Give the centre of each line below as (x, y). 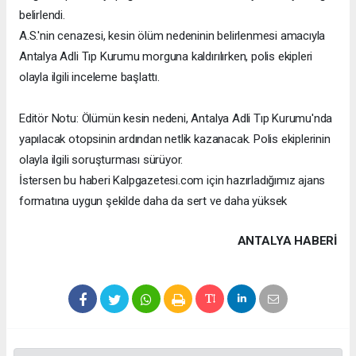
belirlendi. (42, 15)
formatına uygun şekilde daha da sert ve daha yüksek (153, 201)
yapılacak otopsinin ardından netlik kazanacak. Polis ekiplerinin (175, 139)
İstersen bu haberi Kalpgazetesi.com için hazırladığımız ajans (172, 180)
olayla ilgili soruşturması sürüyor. (101, 159)
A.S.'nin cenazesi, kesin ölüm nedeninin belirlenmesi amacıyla (172, 35)
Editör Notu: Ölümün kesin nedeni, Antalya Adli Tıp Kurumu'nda (176, 118)
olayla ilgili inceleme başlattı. (89, 77)
